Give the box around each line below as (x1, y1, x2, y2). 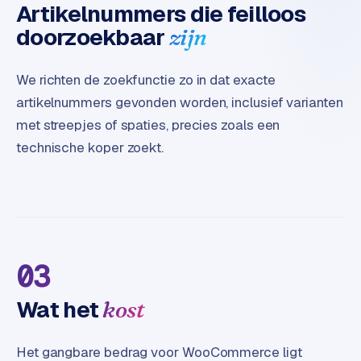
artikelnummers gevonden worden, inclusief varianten (16, 93, 343, 112)
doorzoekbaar (16, 23, 165, 52)
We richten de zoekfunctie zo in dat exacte (16, 71, 276, 89)
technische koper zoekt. (16, 139, 164, 157)
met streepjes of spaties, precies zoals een (16, 116, 280, 135)
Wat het (16, 295, 99, 325)
